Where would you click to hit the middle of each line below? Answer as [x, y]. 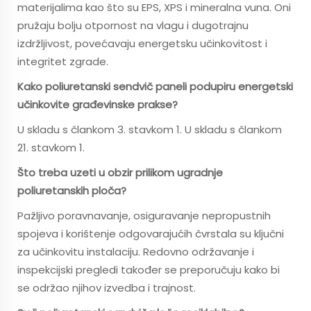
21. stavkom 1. [51, 148]
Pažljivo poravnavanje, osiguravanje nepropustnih [144, 216]
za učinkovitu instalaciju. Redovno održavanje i [136, 252]
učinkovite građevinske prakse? [98, 104]
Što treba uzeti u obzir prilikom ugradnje [120, 173]
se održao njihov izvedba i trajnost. [107, 288]
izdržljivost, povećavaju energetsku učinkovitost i [142, 43]
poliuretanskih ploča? [72, 191]
